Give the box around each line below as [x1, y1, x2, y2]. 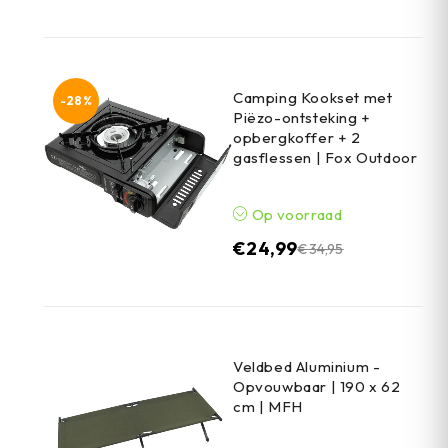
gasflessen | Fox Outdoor [233, 148, 418, 168]
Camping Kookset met [233, 88, 393, 108]
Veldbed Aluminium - [233, 357, 381, 377]
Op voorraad [248, 205, 343, 225]
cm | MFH [233, 397, 303, 417]
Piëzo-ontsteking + [233, 108, 371, 128]
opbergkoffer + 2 [233, 128, 361, 148]
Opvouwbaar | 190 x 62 [233, 377, 401, 397]
